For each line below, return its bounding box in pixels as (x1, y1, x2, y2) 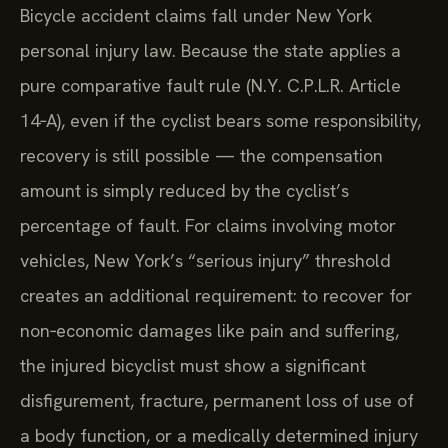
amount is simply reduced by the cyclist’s (20, 178, 349, 202)
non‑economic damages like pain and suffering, (20, 318, 399, 342)
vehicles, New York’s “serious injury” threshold (20, 248, 391, 272)
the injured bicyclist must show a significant (20, 353, 366, 377)
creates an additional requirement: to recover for (20, 283, 412, 307)
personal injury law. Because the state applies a (20, 38, 401, 62)
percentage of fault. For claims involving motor (20, 213, 396, 237)
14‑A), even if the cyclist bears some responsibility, (20, 108, 421, 132)
